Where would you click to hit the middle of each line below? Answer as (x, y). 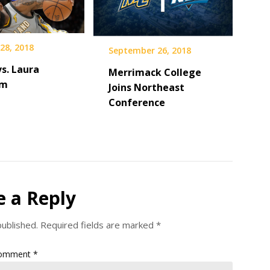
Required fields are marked (98, 224)
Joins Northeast (146, 87)
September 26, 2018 (149, 50)
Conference (137, 102)
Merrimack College (155, 72)
